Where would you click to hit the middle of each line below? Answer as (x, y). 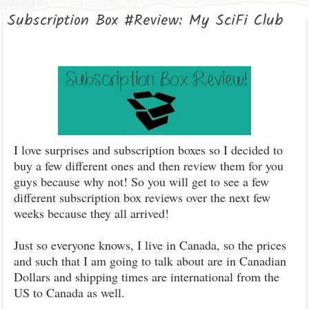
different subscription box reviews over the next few (142, 197)
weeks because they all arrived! (91, 213)
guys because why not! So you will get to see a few (141, 181)
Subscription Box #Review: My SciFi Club (145, 21)
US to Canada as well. (71, 292)
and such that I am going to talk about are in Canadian (150, 261)
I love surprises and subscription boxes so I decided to (148, 150)
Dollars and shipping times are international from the (147, 277)
